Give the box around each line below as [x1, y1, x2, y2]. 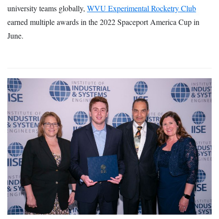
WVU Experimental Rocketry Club [87, 3, 196, 14]
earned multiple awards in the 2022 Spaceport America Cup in [7, 17, 199, 27]
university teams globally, [7, 3, 87, 14]
